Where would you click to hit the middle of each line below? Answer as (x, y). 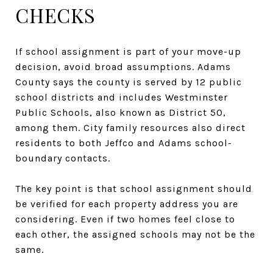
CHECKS (55, 15)
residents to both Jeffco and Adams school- (124, 143)
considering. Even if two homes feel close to (125, 219)
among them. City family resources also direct (130, 127)
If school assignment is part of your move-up (128, 51)
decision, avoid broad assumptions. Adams (123, 66)
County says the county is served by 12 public (129, 82)
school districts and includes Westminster (122, 97)
